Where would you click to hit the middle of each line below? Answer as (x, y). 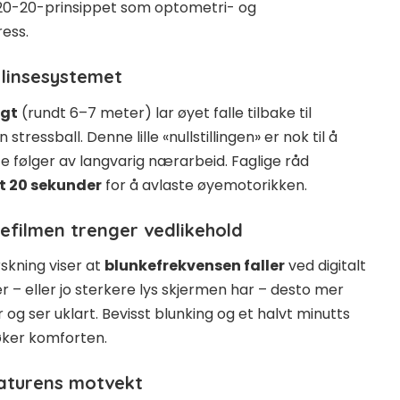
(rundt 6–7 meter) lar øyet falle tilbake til (165, 112)
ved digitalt (325, 265)
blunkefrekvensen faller (195, 265)
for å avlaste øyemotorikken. (204, 185)
